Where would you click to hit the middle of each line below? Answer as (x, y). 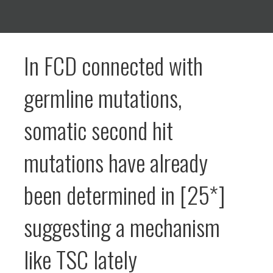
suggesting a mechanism (122, 227)
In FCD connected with (113, 66)
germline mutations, (103, 98)
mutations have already (116, 162)
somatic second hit (98, 130)
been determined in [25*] (124, 195)
